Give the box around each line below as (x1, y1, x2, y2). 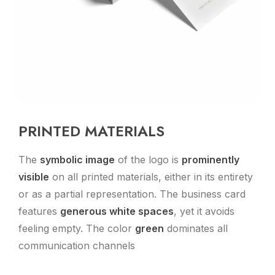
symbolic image (40, 153, 115, 166)
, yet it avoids (174, 205, 234, 217)
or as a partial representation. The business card (18, 188, 246, 200)
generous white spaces (60, 205, 174, 217)
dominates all (164, 222, 228, 234)
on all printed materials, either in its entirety (49, 171, 253, 183)
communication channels (18, 239, 135, 252)
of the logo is (115, 153, 182, 166)
